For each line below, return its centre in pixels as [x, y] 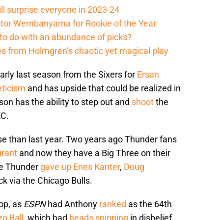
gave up [56, 167]
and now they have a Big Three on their [94, 153]
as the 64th [149, 204]
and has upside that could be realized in [103, 88]
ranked [113, 204]
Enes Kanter [96, 167]
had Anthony [72, 204]
